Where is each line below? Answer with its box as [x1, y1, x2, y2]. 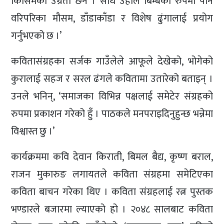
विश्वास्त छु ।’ [11, 122, 55, 140]
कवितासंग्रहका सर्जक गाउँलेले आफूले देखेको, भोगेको [11, 52, 213, 70]
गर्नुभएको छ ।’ [11, 27, 62, 44]
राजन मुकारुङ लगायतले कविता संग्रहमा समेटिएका [11, 165, 213, 183]
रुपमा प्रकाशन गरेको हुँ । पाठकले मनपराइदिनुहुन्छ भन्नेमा [11, 105, 213, 122]
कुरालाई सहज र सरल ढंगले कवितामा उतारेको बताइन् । [11, 70, 213, 87]
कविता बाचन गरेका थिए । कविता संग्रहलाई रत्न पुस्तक [11, 183, 213, 200]
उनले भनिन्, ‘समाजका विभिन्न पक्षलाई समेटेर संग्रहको [11, 87, 213, 105]
